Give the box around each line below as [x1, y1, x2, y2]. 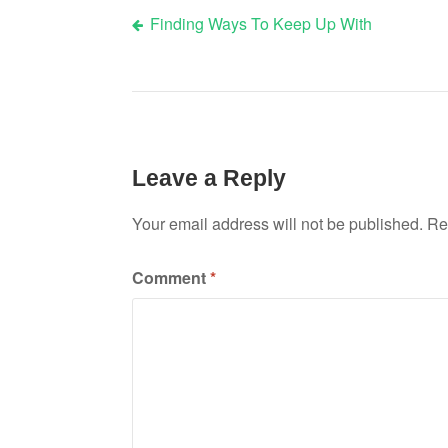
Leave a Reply [132, 164, 286, 191]
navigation [131, 73, 260, 104]
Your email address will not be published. [132, 211, 423, 235]
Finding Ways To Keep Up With [149, 12, 372, 36]
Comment [132, 265, 210, 289]
